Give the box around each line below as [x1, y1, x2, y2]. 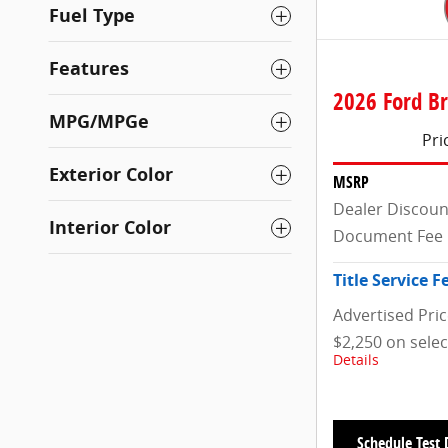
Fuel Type [49, 3, 135, 29]
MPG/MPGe [49, 109, 149, 135]
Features [49, 56, 129, 82]
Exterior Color [49, 162, 173, 188]
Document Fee [333, 225, 443, 248]
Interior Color [49, 215, 171, 241]
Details [333, 351, 379, 370]
